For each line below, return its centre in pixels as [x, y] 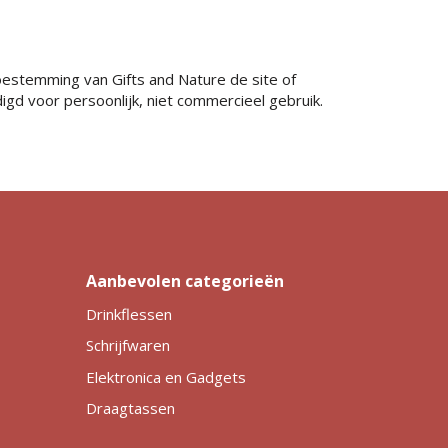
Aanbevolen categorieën [184, 280]
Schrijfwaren [127, 345]
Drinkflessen [128, 313]
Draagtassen [130, 408]
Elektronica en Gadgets [165, 376]
